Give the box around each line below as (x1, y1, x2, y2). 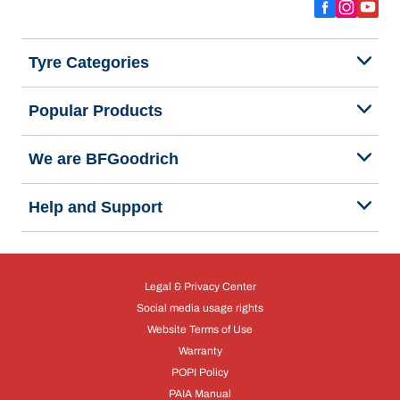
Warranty (178, 345, 222, 357)
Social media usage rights (137, 302, 263, 314)
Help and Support (29, 198, 162, 216)
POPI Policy (171, 366, 229, 379)
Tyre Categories (29, 54, 149, 71)
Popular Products (29, 102, 162, 120)
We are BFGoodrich (29, 150, 179, 168)
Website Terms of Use (147, 323, 253, 336)
